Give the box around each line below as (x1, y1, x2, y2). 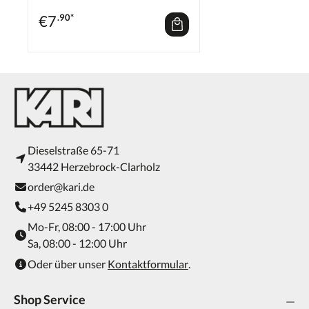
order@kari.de (28, 180, 94, 193)
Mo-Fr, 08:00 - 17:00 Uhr (28, 220, 146, 233)
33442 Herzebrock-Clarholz (28, 160, 160, 173)
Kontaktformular (108, 257, 188, 270)
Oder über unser (28, 257, 108, 270)
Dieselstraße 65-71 (28, 143, 119, 157)
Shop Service (14, 291, 86, 307)
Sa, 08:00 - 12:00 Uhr (28, 237, 127, 250)
